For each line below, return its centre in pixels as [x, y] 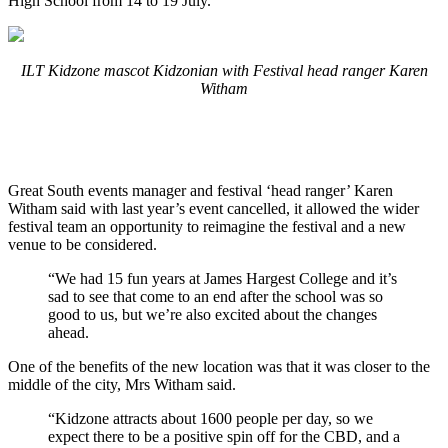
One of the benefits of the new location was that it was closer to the [219, 366]
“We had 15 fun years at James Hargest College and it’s [222, 278]
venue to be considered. [82, 244]
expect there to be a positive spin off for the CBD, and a [224, 436]
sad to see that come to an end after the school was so [215, 296]
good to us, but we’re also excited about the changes [212, 314]
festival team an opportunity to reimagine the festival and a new [207, 226]
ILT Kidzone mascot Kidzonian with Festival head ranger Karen [224, 70]
